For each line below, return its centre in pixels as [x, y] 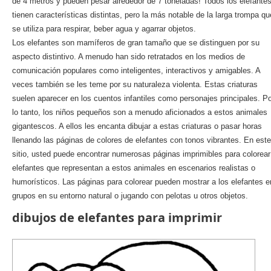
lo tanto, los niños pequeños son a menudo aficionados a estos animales [140, 112]
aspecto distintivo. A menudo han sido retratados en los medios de [129, 57]
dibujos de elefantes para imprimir [117, 217]
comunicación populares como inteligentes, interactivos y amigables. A [136, 70]
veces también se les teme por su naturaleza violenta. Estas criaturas [135, 84]
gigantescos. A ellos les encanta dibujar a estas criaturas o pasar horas [137, 126]
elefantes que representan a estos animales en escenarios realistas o [134, 168]
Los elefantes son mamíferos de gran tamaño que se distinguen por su [136, 43]
